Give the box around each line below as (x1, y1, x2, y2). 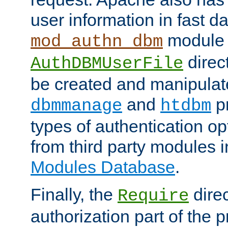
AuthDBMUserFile (31, 53, 183, 73)
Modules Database (31, 157, 175, 177)
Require (118, 186, 189, 206)
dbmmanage (31, 96, 122, 116)
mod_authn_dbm (31, 32, 163, 51)
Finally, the (31, 184, 118, 204)
